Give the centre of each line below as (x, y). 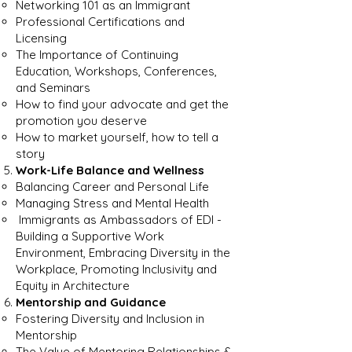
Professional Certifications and (100, 22)
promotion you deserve (83, 121)
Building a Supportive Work (90, 236)
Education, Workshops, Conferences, (116, 71)
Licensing (43, 38)
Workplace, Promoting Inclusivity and (116, 269)
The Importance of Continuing (97, 55)
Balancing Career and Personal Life (114, 187)
